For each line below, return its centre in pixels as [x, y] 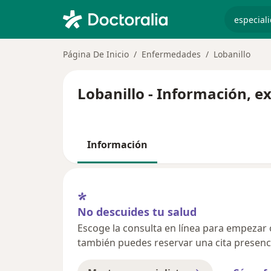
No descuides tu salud [137, 211]
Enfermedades [171, 54]
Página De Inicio [96, 54]
